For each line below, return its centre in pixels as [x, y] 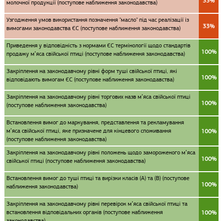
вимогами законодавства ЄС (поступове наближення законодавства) [93, 28]
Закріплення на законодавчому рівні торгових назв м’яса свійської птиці [98, 97]
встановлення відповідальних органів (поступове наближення [85, 212]
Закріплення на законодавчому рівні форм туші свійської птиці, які [92, 71]
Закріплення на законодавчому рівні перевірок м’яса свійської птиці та [97, 204]
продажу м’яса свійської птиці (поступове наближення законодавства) [96, 54]
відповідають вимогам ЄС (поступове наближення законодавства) [90, 79]
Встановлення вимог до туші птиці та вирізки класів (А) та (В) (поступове [98, 178]
